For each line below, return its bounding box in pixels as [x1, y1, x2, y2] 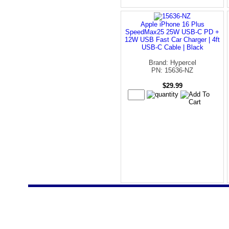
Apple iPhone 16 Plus [140, 20, 204, 28]
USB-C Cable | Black [141, 43, 203, 51]
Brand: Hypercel [148, 58, 196, 66]
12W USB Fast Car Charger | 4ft [125, 35, 220, 43]
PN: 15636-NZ [151, 66, 193, 74]
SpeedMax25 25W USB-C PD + [125, 28, 219, 36]
